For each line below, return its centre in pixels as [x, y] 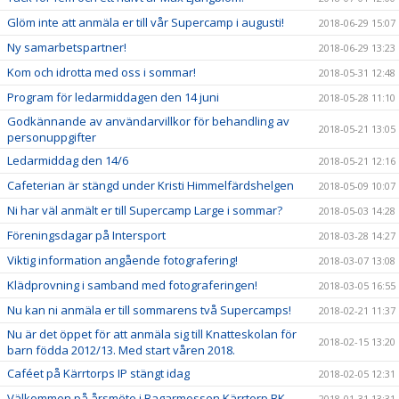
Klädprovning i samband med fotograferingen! [132, 285]
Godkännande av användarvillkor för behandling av [148, 122]
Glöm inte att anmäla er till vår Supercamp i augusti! [146, 23]
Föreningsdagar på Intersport [86, 236]
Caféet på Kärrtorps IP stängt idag [98, 374]
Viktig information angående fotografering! [122, 261]
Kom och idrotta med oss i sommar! [102, 73]
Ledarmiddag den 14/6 [68, 161]
